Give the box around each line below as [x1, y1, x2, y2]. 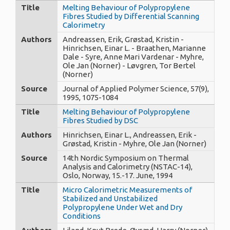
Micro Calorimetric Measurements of [63, 185, 192, 194]
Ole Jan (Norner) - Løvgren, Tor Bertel [63, 61, 196, 70]
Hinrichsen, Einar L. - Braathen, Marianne [63, 43, 206, 52]
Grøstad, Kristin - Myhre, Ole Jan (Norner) [63, 139, 206, 148]
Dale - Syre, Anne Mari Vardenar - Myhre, [63, 52, 204, 61]
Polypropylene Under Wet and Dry [63, 202, 182, 212]
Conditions [63, 211, 101, 220]
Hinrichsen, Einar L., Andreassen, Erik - [63, 130, 197, 139]
